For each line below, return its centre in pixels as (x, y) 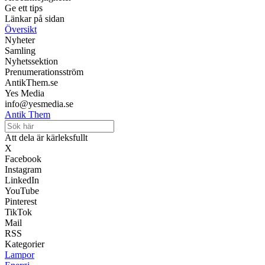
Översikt (21, 30)
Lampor (20, 255)
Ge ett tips (24, 8)
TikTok (18, 212)
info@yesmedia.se (39, 104)
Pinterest (21, 202)
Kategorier (25, 244)
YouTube (22, 191)
